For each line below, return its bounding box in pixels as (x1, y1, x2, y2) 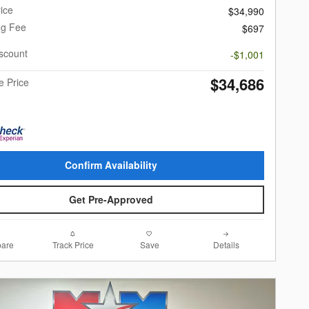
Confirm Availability (65, 158, 157, 172)
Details (212, 239, 239, 251)
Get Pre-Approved (69, 192, 153, 207)
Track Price (52, 239, 94, 251)
